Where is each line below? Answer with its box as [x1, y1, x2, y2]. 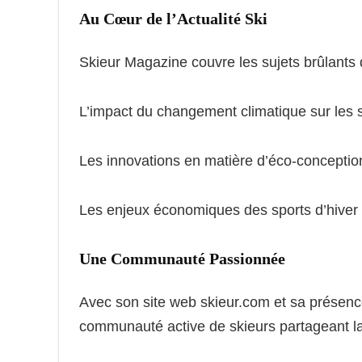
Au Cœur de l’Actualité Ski [79, 9, 267, 27]
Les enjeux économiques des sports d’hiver [79, 201, 358, 218]
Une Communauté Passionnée [79, 249, 285, 267]
